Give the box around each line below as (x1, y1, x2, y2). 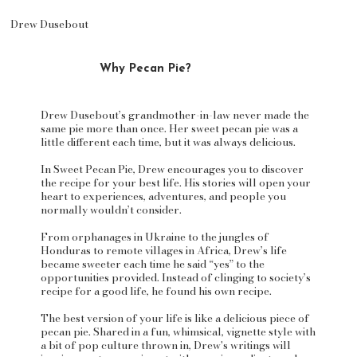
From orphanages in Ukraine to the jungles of (40, 228, 269, 245)
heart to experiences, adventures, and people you (40, 187, 286, 204)
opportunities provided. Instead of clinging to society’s (40, 269, 311, 285)
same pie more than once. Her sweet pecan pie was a (40, 120, 298, 136)
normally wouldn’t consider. (40, 201, 184, 218)
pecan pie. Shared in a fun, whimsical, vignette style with (40, 323, 316, 339)
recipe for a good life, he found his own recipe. (40, 282, 272, 299)
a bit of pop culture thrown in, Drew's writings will (40, 336, 291, 353)
